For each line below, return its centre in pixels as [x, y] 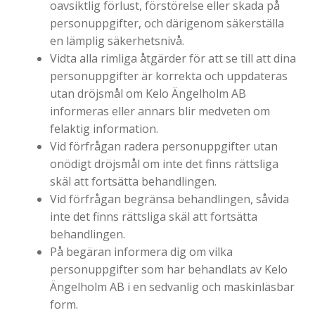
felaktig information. [104, 128]
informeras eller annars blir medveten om [160, 111]
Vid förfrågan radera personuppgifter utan [163, 146]
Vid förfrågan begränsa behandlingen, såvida [169, 199]
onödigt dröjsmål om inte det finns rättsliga [164, 163]
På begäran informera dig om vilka [141, 251]
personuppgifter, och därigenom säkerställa [167, 23]
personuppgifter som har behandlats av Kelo [168, 269]
